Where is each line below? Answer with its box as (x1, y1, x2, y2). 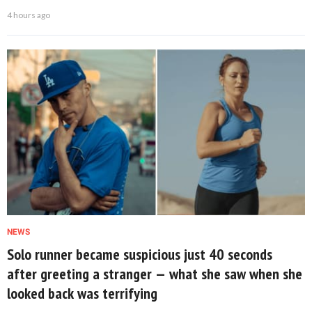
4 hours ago (7, 9, 50, 20)
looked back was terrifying (7, 283, 157, 303)
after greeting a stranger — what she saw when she (7, 263, 302, 283)
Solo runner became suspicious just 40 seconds (7, 244, 272, 264)
